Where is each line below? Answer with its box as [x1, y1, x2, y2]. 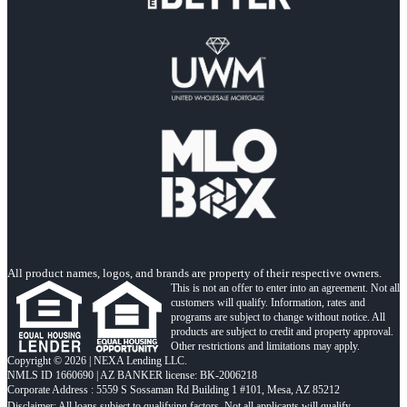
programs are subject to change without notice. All [171, 311, 385, 324]
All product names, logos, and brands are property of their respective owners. [7, 266, 382, 281]
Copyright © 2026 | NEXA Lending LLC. [7, 354, 187, 368]
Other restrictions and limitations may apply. [171, 340, 360, 353]
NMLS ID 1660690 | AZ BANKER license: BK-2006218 [7, 369, 257, 382]
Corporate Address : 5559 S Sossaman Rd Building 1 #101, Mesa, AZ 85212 [7, 383, 340, 397]
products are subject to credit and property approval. [171, 325, 393, 339]
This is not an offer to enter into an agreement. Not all [171, 282, 400, 295]
